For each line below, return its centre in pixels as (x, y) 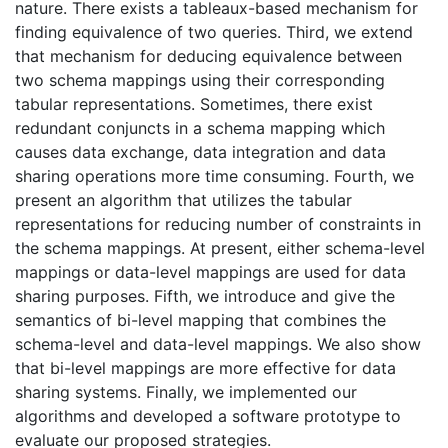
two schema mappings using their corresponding (200, 80)
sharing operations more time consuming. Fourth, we (214, 176)
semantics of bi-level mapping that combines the (200, 320)
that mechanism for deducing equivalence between (208, 56)
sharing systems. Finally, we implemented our (186, 392)
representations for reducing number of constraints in (218, 224)
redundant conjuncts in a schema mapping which (200, 128)
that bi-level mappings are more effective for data (205, 368)
